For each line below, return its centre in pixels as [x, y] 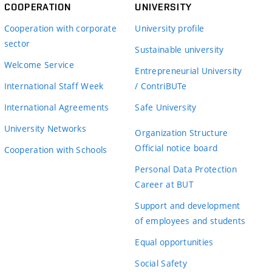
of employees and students [190, 221]
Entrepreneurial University [189, 70]
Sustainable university [179, 49]
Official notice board [176, 148]
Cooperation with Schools [56, 149]
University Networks [45, 128]
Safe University [166, 107]
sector [17, 43]
